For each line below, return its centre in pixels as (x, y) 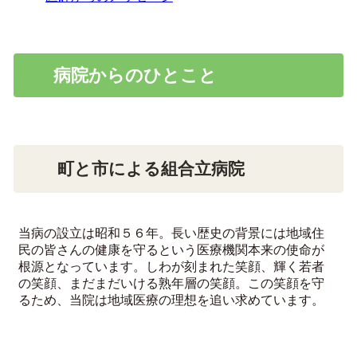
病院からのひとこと (135, 75)
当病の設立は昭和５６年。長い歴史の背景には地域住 (171, 232)
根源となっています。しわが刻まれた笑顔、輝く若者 (171, 266)
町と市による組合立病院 (151, 168)
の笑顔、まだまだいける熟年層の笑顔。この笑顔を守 (171, 282)
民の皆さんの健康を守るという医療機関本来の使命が (171, 249)
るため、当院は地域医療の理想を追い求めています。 (171, 299)
